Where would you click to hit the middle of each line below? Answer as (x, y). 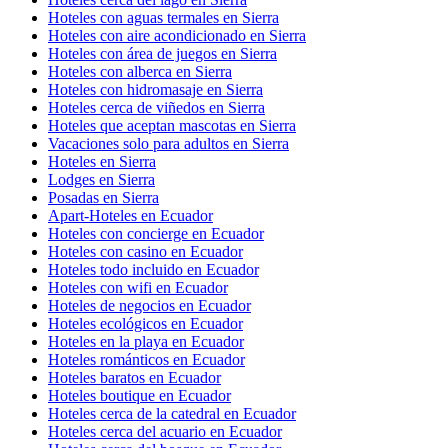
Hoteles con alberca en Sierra (140, 71)
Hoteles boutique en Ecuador (139, 395)
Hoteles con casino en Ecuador (145, 251)
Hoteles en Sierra (102, 161)
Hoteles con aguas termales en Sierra (163, 17)
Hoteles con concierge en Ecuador (156, 233)
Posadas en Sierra (103, 197)
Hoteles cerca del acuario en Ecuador (165, 431)
